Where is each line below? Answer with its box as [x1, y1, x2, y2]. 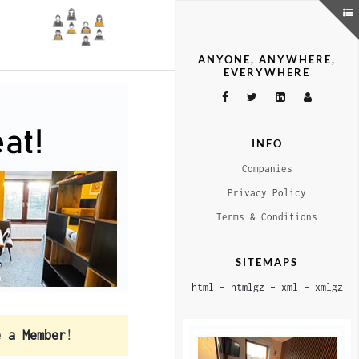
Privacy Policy [228, 188, 306, 198]
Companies [241, 163, 292, 174]
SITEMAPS [236, 256, 298, 268]
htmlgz [230, 281, 264, 293]
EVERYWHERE [224, 66, 310, 79]
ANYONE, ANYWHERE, [198, 53, 336, 66]
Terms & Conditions [216, 212, 317, 222]
